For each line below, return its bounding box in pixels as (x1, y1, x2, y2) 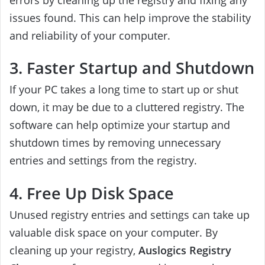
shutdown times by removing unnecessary (9, 135, 221, 150)
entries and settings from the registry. (9, 153, 197, 168)
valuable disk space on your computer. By (9, 225, 218, 240)
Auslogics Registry (138, 243, 231, 257)
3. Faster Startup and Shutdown (9, 56, 254, 79)
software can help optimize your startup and (9, 118, 230, 132)
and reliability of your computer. (9, 28, 170, 43)
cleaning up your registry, (9, 243, 138, 257)
